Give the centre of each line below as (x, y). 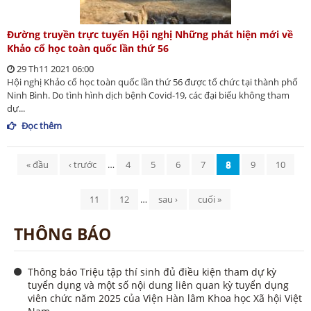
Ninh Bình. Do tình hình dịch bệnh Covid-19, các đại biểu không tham (148, 95)
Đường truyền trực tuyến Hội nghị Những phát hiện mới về (150, 35)
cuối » (210, 200)
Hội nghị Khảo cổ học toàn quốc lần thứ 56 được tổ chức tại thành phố (152, 82)
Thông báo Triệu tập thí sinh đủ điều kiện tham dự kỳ (152, 272)
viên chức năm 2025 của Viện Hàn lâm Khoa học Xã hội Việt (165, 299)
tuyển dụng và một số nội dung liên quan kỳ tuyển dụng (158, 285)
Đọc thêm (42, 126)
